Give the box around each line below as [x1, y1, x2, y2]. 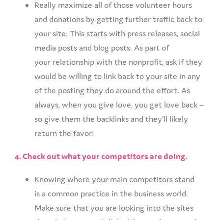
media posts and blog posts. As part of [34, 42, 169, 53]
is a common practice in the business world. [34, 188, 188, 199]
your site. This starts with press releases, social [34, 27, 200, 39]
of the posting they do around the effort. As [34, 84, 190, 96]
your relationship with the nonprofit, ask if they [34, 56, 202, 67]
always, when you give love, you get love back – [34, 99, 204, 110]
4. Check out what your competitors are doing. [15, 150, 187, 162]
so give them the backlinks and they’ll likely [34, 113, 188, 124]
